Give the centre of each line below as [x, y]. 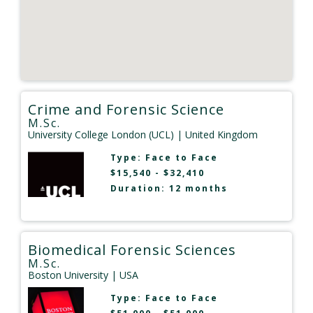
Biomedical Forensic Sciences [132, 250]
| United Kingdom [216, 135]
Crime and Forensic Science [126, 110]
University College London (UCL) [101, 135]
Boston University [68, 275]
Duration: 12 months [169, 189]
